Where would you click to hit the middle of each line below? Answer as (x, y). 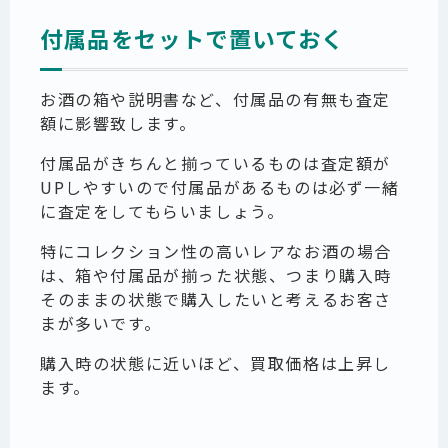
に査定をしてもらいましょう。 (162, 211)
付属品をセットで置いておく (192, 37)
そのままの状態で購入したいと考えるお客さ (216, 299)
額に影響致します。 (118, 123)
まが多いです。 (101, 323)
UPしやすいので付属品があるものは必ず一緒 (220, 187)
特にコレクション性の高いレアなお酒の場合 (216, 251)
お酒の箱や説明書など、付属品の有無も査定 (216, 99)
